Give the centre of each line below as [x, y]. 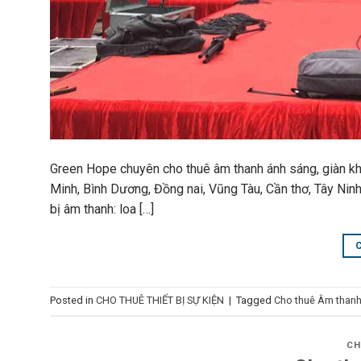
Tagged [255, 301]
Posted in [73, 301]
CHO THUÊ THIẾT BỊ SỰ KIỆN [160, 301]
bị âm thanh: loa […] [102, 210]
